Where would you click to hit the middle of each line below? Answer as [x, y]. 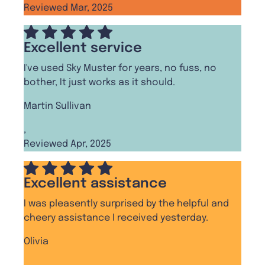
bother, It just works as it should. [99, 82]
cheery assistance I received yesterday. [116, 218]
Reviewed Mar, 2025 [68, 8]
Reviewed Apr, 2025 [67, 144]
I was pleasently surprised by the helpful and [126, 203]
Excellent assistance [95, 183]
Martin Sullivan [57, 106]
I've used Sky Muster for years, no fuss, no [120, 68]
